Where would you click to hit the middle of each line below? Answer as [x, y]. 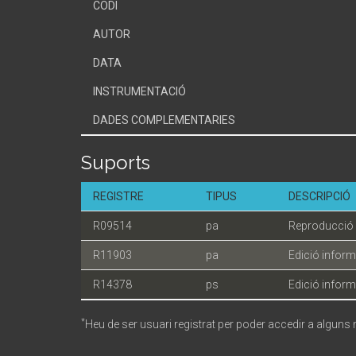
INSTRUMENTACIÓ [139, 91]
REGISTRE [118, 196]
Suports [116, 163]
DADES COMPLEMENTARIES [164, 120]
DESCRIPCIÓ [319, 196]
